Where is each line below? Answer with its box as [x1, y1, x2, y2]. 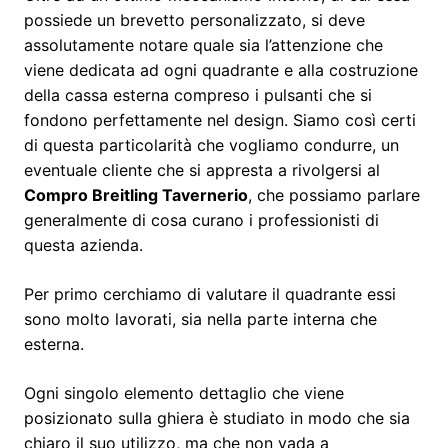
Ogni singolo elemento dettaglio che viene [24, 382, 344, 403]
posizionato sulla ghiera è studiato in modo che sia [24, 407, 410, 428]
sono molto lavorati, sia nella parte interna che [24, 308, 377, 329]
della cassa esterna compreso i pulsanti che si [24, 84, 372, 105]
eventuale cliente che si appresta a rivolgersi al [24, 159, 380, 180]
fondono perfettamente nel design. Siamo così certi [24, 109, 416, 130]
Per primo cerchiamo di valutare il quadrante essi [24, 283, 396, 304]
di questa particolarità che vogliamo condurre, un [24, 134, 399, 155]
